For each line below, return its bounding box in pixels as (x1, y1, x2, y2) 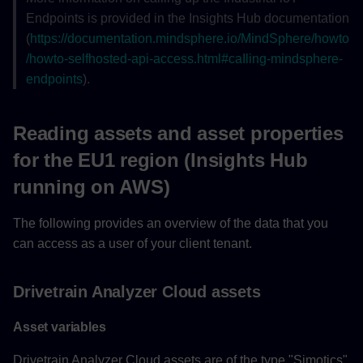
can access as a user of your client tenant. (13, 237, 252, 251)
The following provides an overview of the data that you (13, 216, 328, 231)
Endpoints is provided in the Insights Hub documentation (26, 11, 349, 25)
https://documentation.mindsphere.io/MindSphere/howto (30, 31, 349, 45)
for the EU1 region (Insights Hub (13, 149, 308, 172)
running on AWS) (13, 176, 170, 199)
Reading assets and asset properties (13, 122, 344, 145)
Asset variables (13, 320, 106, 335)
